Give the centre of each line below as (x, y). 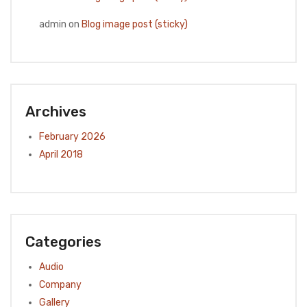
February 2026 (72, 137)
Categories (63, 242)
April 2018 (61, 155)
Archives (56, 112)
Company (60, 285)
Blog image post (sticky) (135, 25)
